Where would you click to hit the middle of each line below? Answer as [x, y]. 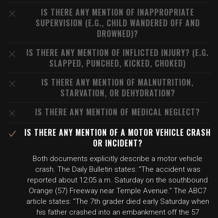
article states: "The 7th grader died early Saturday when [118, 201]
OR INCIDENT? [118, 143]
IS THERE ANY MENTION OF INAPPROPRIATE [118, 12]
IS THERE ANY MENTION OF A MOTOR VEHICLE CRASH [118, 132]
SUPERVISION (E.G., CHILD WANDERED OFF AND [118, 23]
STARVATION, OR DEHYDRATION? [118, 93]
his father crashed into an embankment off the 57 [118, 212]
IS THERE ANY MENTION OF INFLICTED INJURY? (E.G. [118, 53]
